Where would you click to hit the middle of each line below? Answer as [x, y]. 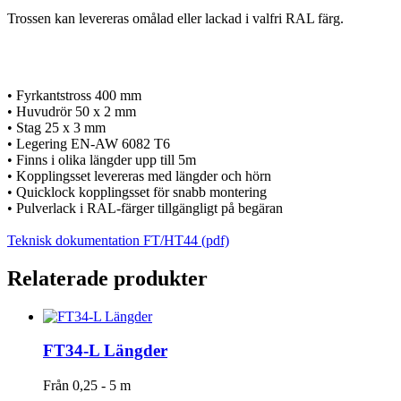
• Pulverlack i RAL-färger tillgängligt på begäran [145, 208]
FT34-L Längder [105, 351]
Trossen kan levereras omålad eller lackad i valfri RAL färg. [175, 18]
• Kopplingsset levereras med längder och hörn [139, 175]
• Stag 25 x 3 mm [56, 127]
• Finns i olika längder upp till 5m [102, 159]
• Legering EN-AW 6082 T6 [89, 143]
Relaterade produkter [107, 278]
